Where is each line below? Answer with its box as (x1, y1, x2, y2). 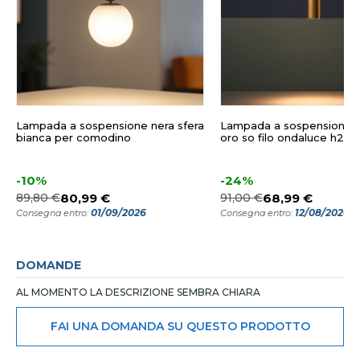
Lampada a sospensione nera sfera (16, 119, 204, 133)
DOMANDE (16, 258, 81, 273)
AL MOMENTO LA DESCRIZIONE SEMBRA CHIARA (16, 286, 260, 299)
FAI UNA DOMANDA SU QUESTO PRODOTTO (50, 319, 310, 334)
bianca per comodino (16, 131, 131, 145)
